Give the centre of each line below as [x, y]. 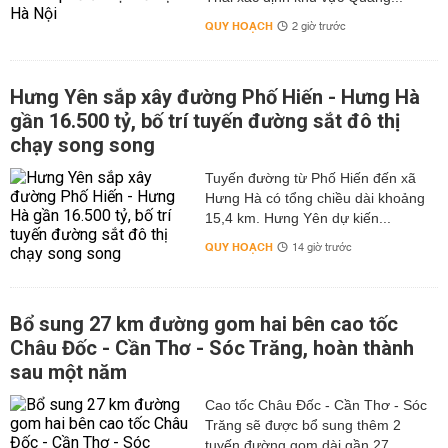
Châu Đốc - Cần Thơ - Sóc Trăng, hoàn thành [212, 348]
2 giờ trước [318, 27]
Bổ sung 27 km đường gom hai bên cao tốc [204, 324]
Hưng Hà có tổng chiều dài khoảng [314, 198]
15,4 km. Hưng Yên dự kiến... [297, 218]
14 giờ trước [321, 248]
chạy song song [82, 145]
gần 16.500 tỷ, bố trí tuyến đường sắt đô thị [205, 121]
